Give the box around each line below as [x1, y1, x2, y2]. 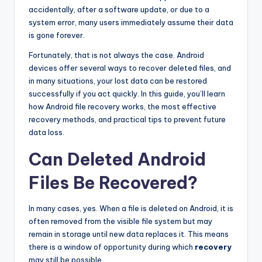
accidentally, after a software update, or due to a [29, 5, 209, 15]
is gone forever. [29, 30, 85, 40]
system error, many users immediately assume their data [29, 18, 233, 27]
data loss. [29, 127, 64, 137]
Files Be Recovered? [29, 172, 198, 194]
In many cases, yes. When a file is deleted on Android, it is [29, 204, 233, 213]
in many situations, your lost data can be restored [29, 76, 207, 86]
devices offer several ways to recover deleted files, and [29, 63, 231, 73]
